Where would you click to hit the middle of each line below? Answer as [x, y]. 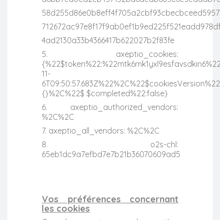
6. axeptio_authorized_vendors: [110, 107]
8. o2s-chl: [110, 144]
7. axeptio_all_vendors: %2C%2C [101, 130]
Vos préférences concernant [110, 199]
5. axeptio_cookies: [110, 54]
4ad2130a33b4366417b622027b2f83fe [108, 40]
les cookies [66, 208]
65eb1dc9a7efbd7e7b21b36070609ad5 [111, 154]
